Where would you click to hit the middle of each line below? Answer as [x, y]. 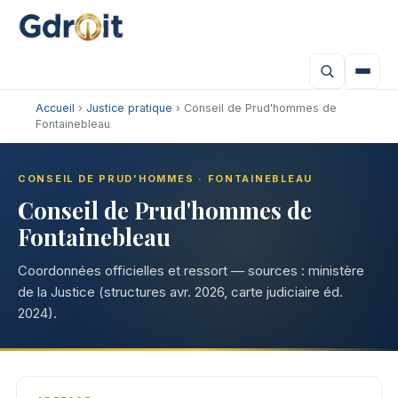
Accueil [55, 108]
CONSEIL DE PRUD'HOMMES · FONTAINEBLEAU [166, 179]
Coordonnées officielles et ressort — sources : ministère [191, 271]
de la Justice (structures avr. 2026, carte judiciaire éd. [180, 292]
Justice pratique [129, 108]
